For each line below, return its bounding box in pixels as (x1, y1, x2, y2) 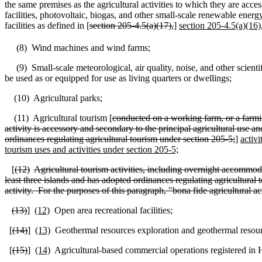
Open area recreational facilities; (54, 205, 173, 216)
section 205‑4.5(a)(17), (89, 20, 174, 30)
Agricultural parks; (33, 93, 102, 104)
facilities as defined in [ (5, 20, 89, 30)
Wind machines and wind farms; (32, 43, 150, 53)
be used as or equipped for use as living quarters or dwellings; (5, 73, 232, 84)
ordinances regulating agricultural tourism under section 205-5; (5, 134, 235, 144)
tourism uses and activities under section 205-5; (5, 144, 178, 155)
